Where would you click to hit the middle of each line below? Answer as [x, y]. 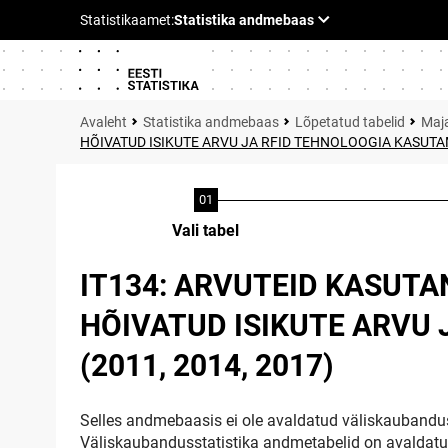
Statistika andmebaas [211, 122]
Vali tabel [205, 230]
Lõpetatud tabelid [350, 122]
